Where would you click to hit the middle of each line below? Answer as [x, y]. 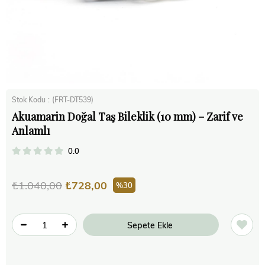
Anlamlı [31, 131]
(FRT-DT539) [73, 99]
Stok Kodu [29, 99]
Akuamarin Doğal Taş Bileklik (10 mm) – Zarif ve [127, 117]
